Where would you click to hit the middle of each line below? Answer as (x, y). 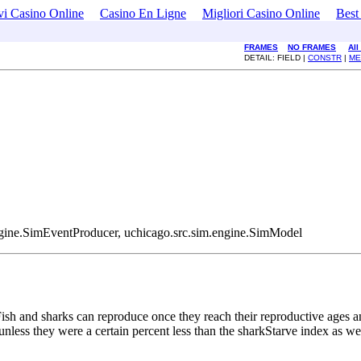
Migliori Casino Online (261, 13)
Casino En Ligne (143, 13)
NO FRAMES (312, 47)
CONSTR (325, 58)
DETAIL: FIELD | (276, 58)
